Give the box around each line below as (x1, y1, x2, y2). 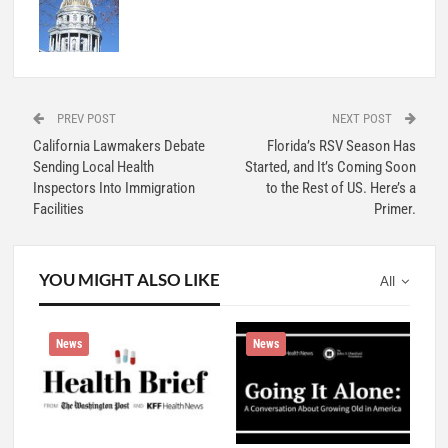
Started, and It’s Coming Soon (244, 157, 416, 176)
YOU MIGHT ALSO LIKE (38, 268, 220, 290)
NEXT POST (331, 110, 395, 126)
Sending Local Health (32, 157, 154, 176)
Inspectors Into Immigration (32, 178, 195, 197)
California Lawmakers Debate (32, 136, 205, 155)
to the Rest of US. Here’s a (265, 178, 416, 197)
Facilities (32, 199, 84, 218)
